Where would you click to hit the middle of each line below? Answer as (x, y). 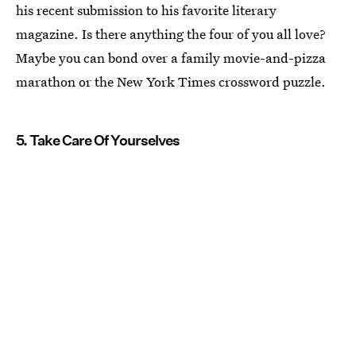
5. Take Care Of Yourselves (98, 140)
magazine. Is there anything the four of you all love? (171, 33)
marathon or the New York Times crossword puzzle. (171, 81)
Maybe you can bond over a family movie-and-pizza (171, 57)
